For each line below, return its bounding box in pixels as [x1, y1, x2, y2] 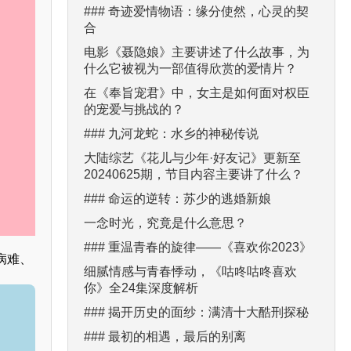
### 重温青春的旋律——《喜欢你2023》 [84, 240, 312, 254]
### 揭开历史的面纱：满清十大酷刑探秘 [84, 305, 309, 319]
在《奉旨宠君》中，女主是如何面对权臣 [84, 85, 309, 100]
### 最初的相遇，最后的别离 [84, 329, 246, 343]
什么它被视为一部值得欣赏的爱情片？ [84, 61, 297, 75]
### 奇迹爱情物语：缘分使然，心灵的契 [84, 4, 309, 18]
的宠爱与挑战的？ [84, 102, 184, 116]
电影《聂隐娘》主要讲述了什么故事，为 [84, 45, 309, 59]
